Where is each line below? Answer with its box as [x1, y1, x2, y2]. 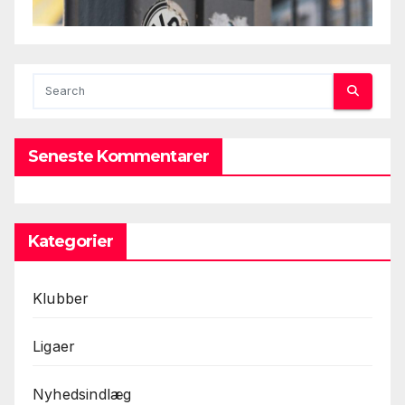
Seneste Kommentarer [28, 146, 209, 166]
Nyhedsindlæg [33, 384, 132, 403]
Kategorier [28, 231, 113, 251]
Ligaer [33, 336, 76, 355]
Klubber [33, 288, 89, 307]
